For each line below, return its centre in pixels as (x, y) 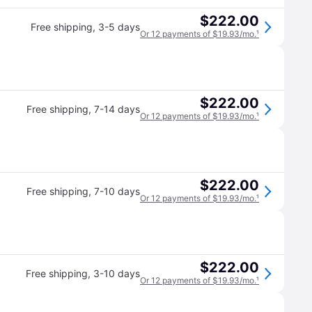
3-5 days (119, 27)
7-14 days (117, 109)
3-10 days (117, 273)
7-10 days (117, 191)
